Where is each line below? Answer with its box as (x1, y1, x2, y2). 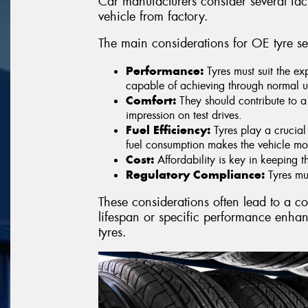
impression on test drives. (126, 107, 242, 122)
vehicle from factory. (98, 8, 208, 25)
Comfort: (126, 92, 176, 108)
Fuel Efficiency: (126, 122, 210, 137)
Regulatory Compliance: (126, 166, 265, 182)
